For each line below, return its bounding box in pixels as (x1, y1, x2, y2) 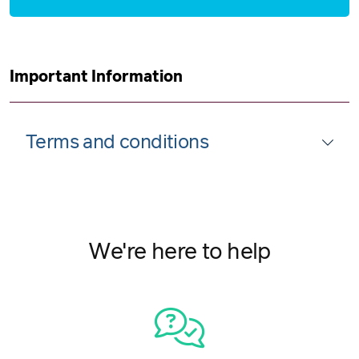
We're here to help (88, 240, 271, 264)
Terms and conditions (26, 132, 208, 152)
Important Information (10, 68, 183, 85)
